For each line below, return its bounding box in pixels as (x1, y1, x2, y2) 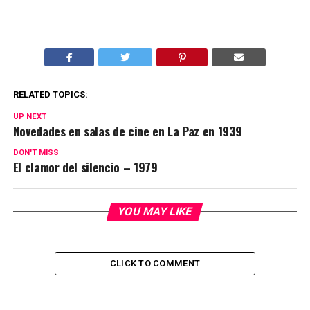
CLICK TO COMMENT (109, 258, 201, 269)
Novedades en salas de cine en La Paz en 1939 (12, 122, 242, 140)
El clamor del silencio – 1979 (12, 158, 158, 176)
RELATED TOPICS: (12, 89, 88, 100)
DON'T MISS (12, 148, 59, 158)
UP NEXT (12, 112, 46, 122)
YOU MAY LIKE (116, 205, 194, 219)
